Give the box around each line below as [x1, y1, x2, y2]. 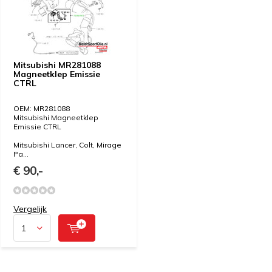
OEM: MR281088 [13, 104, 70, 113]
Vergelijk [13, 203, 47, 214]
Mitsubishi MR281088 [13, 59, 101, 70]
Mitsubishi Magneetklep [13, 113, 98, 122]
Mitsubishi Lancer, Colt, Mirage [13, 140, 121, 149]
